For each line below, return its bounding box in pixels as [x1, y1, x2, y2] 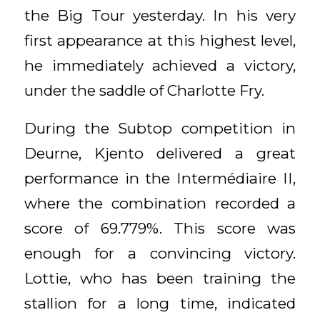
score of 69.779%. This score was [24, 219, 296, 237]
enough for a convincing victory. [24, 244, 296, 262]
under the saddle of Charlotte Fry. [24, 81, 264, 100]
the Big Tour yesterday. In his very [24, 6, 296, 25]
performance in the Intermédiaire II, [24, 169, 296, 187]
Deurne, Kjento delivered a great [24, 144, 296, 162]
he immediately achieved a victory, [24, 56, 296, 75]
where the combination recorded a [24, 194, 296, 212]
